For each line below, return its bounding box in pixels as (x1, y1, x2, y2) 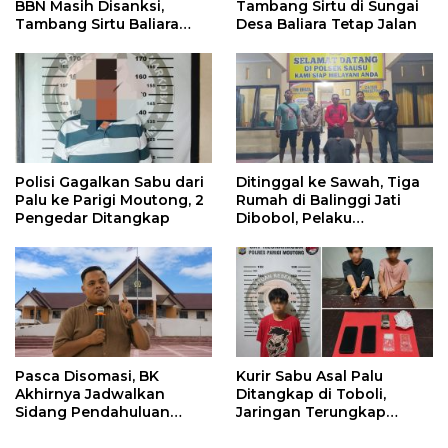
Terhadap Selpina (15, 421, 146, 440)
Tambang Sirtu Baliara (15, 14, 179, 33)
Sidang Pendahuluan (15, 403, 170, 422)
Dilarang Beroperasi (15, 32, 161, 51)
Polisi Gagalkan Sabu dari (15, 173, 204, 192)
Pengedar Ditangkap (15, 209, 170, 228)
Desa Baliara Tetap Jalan (236, 14, 417, 33)
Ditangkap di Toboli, (236, 385, 386, 404)
